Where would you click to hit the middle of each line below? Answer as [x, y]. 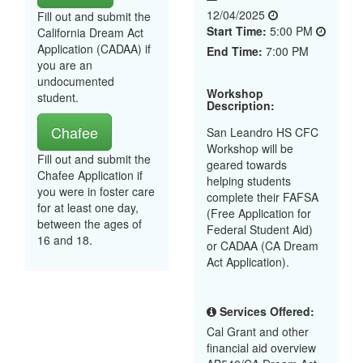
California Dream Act [90, 32]
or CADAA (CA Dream [263, 246]
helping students [249, 181]
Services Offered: [267, 311]
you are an [65, 65]
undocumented [76, 81]
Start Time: [237, 31]
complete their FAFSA [263, 197]
